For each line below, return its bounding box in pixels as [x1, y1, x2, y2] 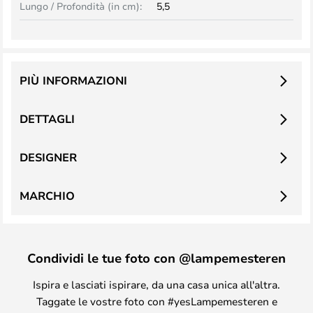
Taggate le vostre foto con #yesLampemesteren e [36, 294, 277, 308]
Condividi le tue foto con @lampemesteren [27, 249, 286, 266]
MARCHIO [20, 188, 75, 203]
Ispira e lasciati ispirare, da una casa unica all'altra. [33, 277, 280, 291]
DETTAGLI [20, 111, 75, 126]
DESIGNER [20, 150, 77, 165]
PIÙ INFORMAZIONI [20, 73, 127, 88]
